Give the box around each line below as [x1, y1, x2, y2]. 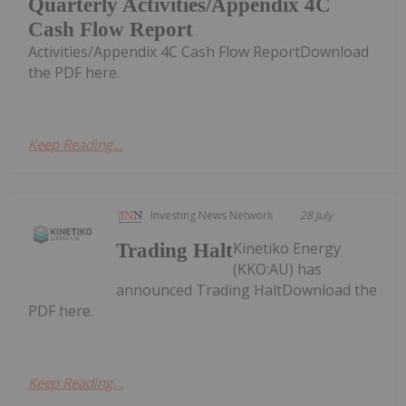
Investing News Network [150, 207, 274, 223]
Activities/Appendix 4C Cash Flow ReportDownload [28, 41, 369, 62]
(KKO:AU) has [233, 258, 323, 279]
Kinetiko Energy [233, 237, 342, 258]
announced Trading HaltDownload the [116, 279, 378, 300]
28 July [300, 207, 333, 223]
